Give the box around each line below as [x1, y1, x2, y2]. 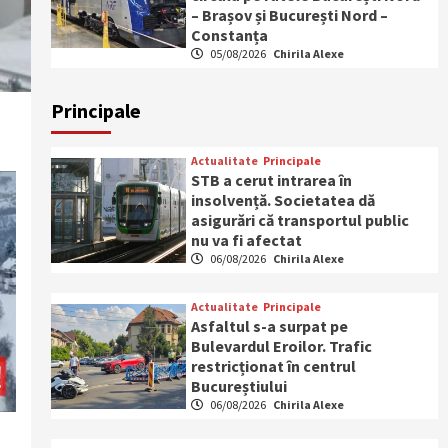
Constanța [191, 25, 269, 45]
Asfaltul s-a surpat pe [191, 316, 349, 336]
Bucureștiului [191, 376, 288, 396]
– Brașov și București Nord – [191, 5, 389, 25]
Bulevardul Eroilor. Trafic [191, 336, 373, 356]
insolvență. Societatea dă [191, 190, 376, 210]
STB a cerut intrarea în [191, 170, 353, 190]
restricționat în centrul [191, 356, 357, 376]
